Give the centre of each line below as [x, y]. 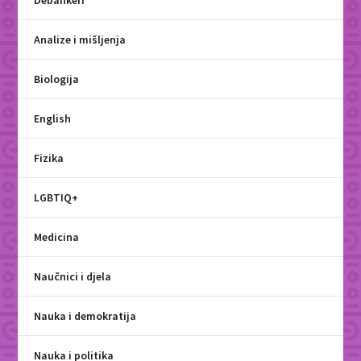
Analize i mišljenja [80, 40]
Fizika [49, 158]
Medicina [57, 237]
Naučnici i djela [73, 277]
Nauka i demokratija [85, 316]
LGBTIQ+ [56, 198]
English [53, 119]
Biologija [57, 79]
